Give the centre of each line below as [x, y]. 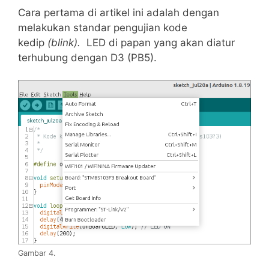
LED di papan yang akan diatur [161, 42]
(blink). [67, 42]
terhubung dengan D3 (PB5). [87, 57]
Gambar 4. [37, 253]
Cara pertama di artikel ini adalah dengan [119, 12]
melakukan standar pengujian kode [103, 27]
